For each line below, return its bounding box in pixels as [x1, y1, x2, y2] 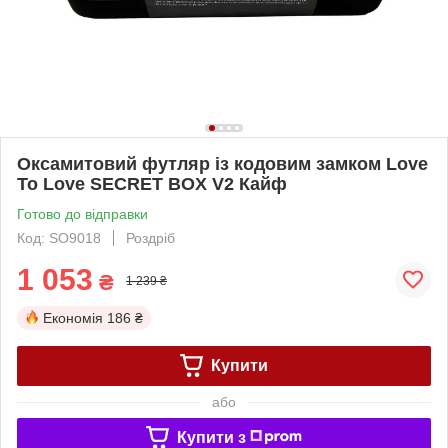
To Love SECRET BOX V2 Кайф [17, 173, 287, 194]
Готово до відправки [17, 205, 148, 222]
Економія [43, 309, 103, 326]
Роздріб [126, 229, 175, 246]
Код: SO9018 [17, 229, 101, 246]
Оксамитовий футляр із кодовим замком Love [17, 153, 428, 174]
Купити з [176, 428, 246, 446]
